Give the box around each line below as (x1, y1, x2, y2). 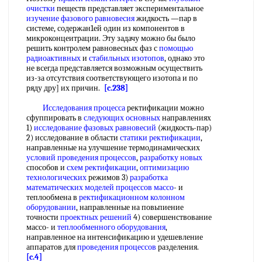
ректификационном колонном (79, 192, 185, 202)
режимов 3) (87, 173, 130, 182)
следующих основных (84, 113, 160, 123)
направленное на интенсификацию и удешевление (26, 232, 203, 242)
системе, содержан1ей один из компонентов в (26, 23, 185, 33)
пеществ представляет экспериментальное (55, 4, 204, 13)
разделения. (156, 242, 203, 252)
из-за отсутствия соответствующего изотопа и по (26, 73, 198, 83)
